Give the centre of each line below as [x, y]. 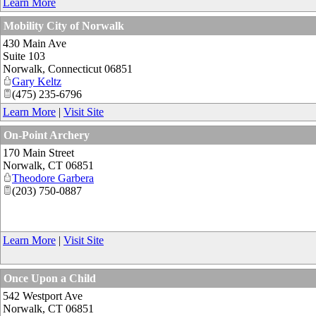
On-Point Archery [47, 135]
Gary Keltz [37, 81]
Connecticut [75, 68]
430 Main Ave [35, 43]
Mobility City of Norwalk [64, 25]
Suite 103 [24, 56]
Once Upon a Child [50, 278]
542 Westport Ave [43, 296]
